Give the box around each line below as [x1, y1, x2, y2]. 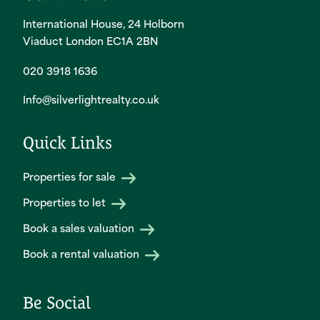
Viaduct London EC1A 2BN [23, 37, 159, 49]
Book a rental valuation [23, 250, 142, 261]
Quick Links [23, 133, 112, 153]
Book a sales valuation [23, 224, 137, 236]
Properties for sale [23, 173, 119, 184]
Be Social [23, 293, 91, 313]
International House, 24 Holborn [23, 20, 184, 31]
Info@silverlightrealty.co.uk [23, 96, 159, 107]
